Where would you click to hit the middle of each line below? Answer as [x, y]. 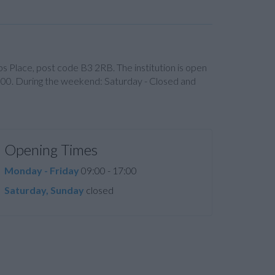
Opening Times [51, 149]
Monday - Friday [42, 170]
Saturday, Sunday [44, 190]
